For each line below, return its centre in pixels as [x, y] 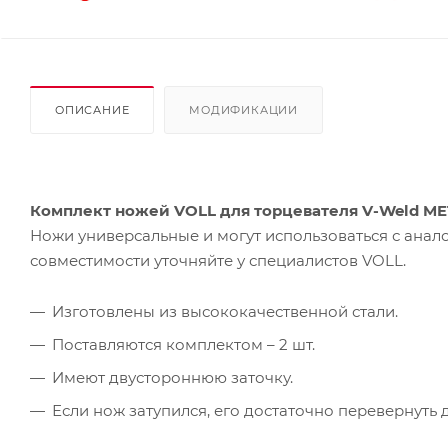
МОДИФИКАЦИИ [244, 109]
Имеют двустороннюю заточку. [172, 377]
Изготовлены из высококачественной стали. [225, 311]
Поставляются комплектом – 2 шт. [183, 344]
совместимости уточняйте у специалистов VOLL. [218, 260]
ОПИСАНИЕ [92, 109]
